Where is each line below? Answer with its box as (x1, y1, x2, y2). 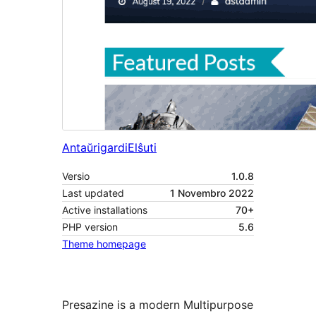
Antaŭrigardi (62, 140, 128, 155)
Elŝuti (128, 140, 157, 155)
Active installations (62, 204, 147, 217)
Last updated (62, 187, 124, 200)
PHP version (62, 221, 118, 233)
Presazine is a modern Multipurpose (62, 298, 253, 312)
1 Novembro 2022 (170, 187, 254, 200)
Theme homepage (62, 238, 146, 250)
